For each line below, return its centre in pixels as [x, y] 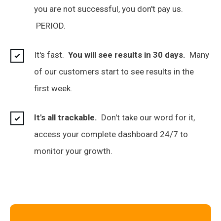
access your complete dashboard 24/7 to [111, 134]
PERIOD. [50, 26]
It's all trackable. [66, 118]
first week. [53, 89]
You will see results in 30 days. [127, 55]
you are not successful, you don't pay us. [109, 9]
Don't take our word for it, [146, 118]
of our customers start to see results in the [114, 72]
